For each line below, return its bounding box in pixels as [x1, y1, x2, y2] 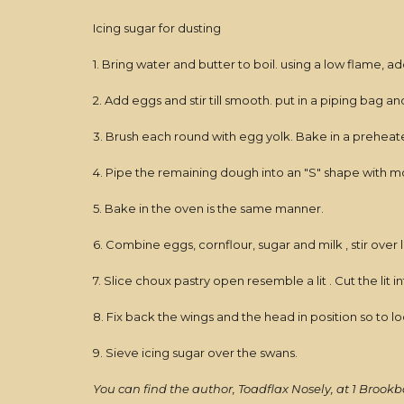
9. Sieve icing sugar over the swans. [92, 345, 298, 360]
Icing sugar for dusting [92, 21, 221, 35]
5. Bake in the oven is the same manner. [92, 201, 324, 216]
